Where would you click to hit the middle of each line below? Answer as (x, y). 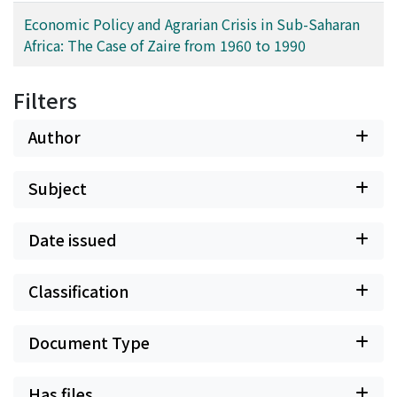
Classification (78, 291)
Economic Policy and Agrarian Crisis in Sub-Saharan (192, 23)
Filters (45, 100)
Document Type (89, 342)
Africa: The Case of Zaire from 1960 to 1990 (165, 45)
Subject (58, 188)
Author (54, 136)
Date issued (73, 239)
